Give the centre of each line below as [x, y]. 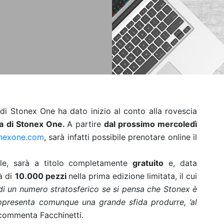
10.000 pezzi [41, 176]
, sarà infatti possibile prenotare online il [120, 137]
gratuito [148, 163]
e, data [180, 163]
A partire [85, 124]
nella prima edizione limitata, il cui [133, 176]
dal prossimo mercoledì [150, 124]
